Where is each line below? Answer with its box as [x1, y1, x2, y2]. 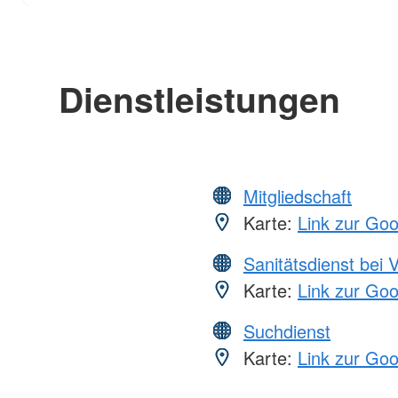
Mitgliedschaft [243, 182, 352, 209]
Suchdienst [243, 317, 330, 344]
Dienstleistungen [58, 73, 340, 123]
